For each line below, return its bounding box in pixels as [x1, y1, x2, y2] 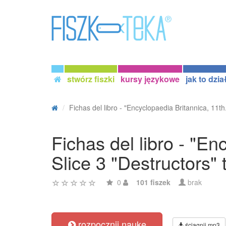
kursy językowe [121, 73, 180, 85]
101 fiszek [136, 177, 171, 187]
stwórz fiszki [67, 73, 115, 85]
